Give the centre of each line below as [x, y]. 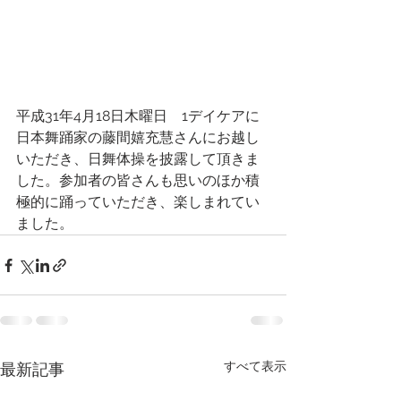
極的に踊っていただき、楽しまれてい [138, 202]
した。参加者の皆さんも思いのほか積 [138, 180]
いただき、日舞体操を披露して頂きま [138, 159]
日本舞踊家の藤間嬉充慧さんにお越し [138, 137]
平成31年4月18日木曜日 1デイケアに [138, 116]
